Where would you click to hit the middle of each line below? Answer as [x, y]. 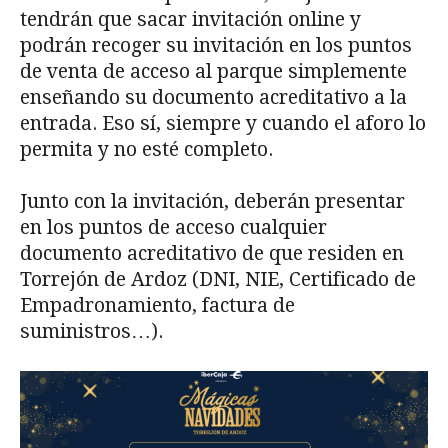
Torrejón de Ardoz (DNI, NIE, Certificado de [218, 279]
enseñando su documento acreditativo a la [213, 97]
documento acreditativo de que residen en [212, 253]
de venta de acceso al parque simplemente [213, 71]
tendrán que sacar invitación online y [190, 19]
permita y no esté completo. [146, 149]
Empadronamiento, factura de [157, 305]
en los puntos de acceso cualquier [173, 227]
